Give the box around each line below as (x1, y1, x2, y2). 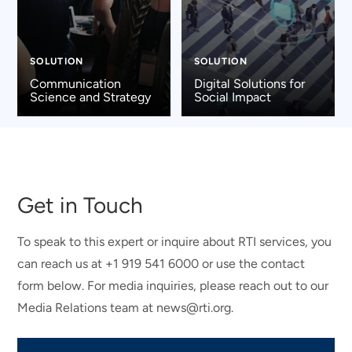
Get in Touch (17, 191, 144, 218)
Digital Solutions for (193, 76, 305, 92)
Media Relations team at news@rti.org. (17, 299, 234, 315)
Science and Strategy (29, 90, 151, 105)
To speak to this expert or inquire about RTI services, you (17, 233, 332, 249)
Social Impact (193, 90, 271, 105)
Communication (29, 76, 121, 92)
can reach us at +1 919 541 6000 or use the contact (17, 255, 306, 271)
